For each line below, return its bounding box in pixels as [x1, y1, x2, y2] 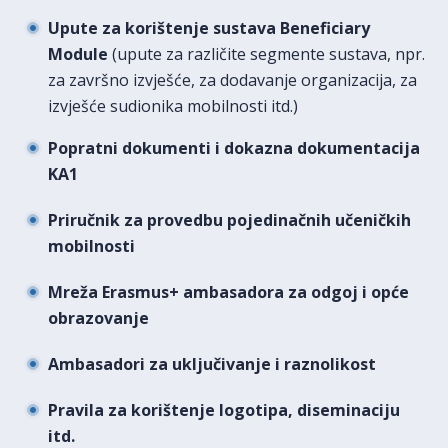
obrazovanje [48, 306, 149, 329]
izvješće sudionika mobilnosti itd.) [48, 94, 298, 117]
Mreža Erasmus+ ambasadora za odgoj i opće [48, 280, 409, 303]
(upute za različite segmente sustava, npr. [108, 42, 425, 65]
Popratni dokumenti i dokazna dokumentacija [48, 136, 420, 159]
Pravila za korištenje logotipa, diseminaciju [48, 398, 400, 421]
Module [48, 42, 108, 65]
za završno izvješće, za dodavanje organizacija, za [48, 68, 417, 91]
